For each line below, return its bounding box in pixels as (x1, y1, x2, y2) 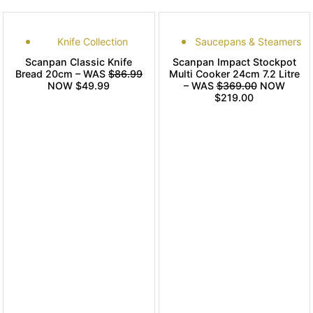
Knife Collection (57, 36, 129, 48)
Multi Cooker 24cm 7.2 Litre (168, 68, 300, 80)
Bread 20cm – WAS (15, 68, 108, 80)
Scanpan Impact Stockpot (172, 56, 296, 68)
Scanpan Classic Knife (25, 56, 133, 68)
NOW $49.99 (48, 80, 110, 92)
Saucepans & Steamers (195, 36, 302, 48)
